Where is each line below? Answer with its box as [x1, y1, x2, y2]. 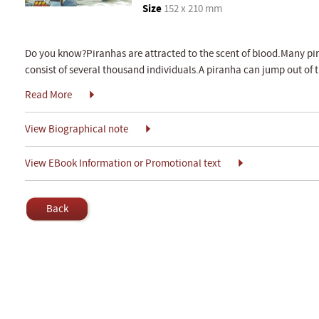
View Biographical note [25, 122, 128, 136]
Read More [25, 88, 72, 102]
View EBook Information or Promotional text [25, 157, 221, 170]
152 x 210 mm [162, 2, 222, 16]
